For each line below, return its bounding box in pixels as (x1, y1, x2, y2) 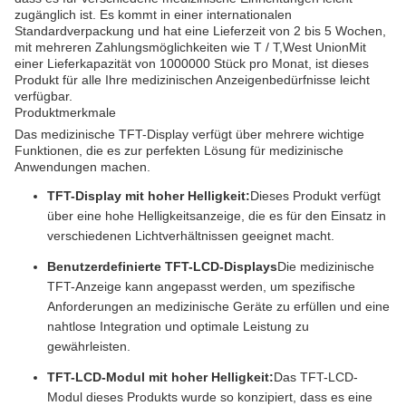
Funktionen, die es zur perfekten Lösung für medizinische (14, 143, 343, 158)
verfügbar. (14, 89, 72, 103)
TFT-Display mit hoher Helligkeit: (47, 188, 250, 203)
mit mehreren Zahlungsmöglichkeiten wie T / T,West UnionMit (14, 40, 366, 54)
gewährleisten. (47, 339, 130, 353)
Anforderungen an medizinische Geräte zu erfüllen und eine (47, 299, 390, 314)
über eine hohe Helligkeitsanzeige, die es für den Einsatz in (47, 208, 386, 223)
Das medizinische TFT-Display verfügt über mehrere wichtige (14, 127, 364, 141)
